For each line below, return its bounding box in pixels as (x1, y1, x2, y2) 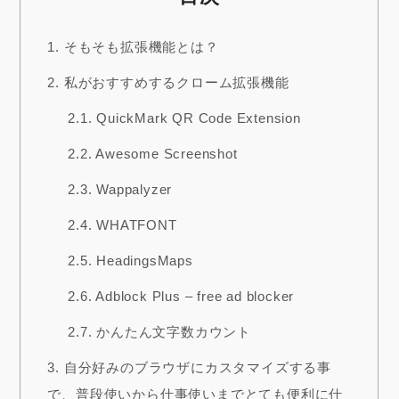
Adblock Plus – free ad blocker (92, 289, 295, 305)
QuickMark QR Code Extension (92, 110, 301, 126)
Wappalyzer (92, 182, 173, 198)
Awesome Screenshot (92, 146, 238, 162)
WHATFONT (92, 217, 177, 233)
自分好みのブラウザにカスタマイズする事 (60, 360, 332, 376)
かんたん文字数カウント (92, 324, 252, 340)
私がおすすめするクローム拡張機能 (60, 75, 289, 91)
